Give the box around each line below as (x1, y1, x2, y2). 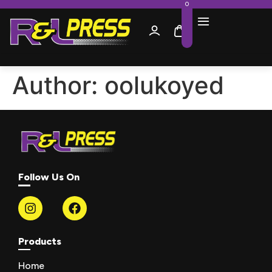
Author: (12, 70, 104, 100)
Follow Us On (18, 171, 80, 183)
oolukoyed (104, 70, 224, 100)
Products (18, 235, 61, 247)
